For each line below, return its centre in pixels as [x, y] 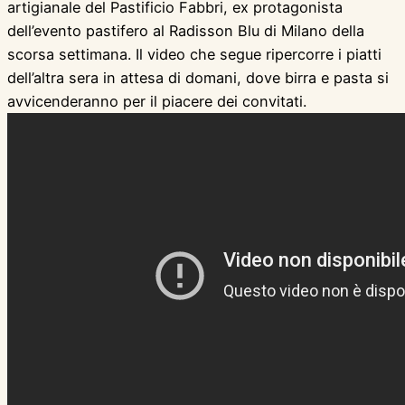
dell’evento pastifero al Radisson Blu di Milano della [186, 31]
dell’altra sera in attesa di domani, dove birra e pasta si [198, 78]
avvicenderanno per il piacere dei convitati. [157, 102]
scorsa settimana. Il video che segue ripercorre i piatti [194, 55]
